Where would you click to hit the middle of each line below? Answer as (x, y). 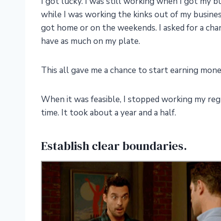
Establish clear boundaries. (114, 146)
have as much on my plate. (91, 41)
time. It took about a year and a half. (109, 113)
